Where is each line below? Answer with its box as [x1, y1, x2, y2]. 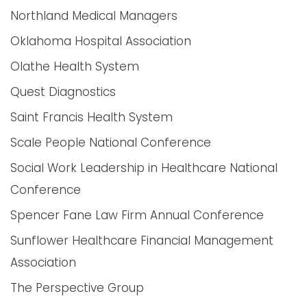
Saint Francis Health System [10, 109, 173, 125]
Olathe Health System [10, 58, 139, 75]
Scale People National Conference [10, 134, 211, 151]
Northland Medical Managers [10, 8, 177, 24]
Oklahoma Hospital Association [10, 33, 191, 49]
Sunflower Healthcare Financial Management [10, 232, 273, 249]
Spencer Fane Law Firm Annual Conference [10, 207, 264, 223]
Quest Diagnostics [10, 84, 116, 100]
